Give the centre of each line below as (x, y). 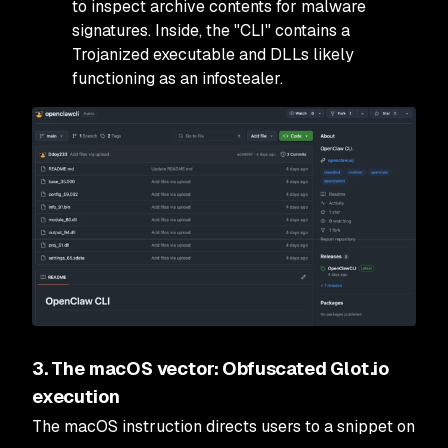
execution (76, 397)
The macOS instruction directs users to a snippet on (223, 427)
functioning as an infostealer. (177, 79)
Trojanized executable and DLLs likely (213, 55)
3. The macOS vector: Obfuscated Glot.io (210, 369)
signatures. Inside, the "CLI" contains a (211, 31)
